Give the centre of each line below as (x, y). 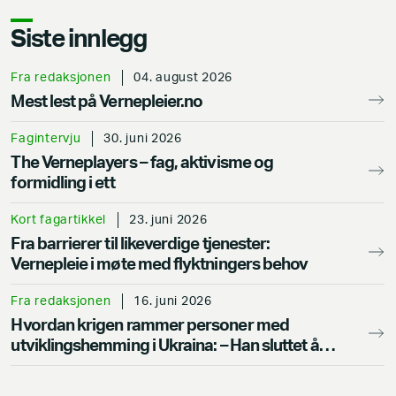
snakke (37, 366)
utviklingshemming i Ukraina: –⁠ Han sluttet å (165, 346)
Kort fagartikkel (59, 219)
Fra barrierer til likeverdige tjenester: (141, 244)
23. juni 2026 (168, 219)
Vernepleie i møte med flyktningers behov (160, 264)
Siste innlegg (79, 39)
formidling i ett (63, 183)
